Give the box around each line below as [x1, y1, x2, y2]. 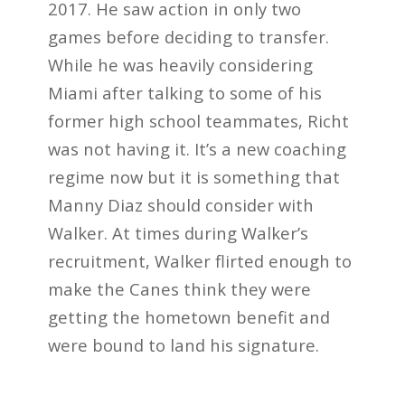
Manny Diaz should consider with [47, 193, 314, 217]
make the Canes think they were [47, 278, 311, 301]
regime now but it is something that [47, 165, 340, 189]
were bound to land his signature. [47, 334, 319, 357]
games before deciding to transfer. [47, 25, 329, 49]
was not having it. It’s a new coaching [47, 137, 346, 161]
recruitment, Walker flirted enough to [47, 250, 352, 273]
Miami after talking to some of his [47, 81, 322, 105]
